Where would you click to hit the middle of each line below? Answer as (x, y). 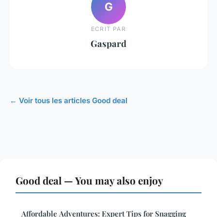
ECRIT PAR (108, 29)
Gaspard (108, 43)
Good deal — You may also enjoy (89, 180)
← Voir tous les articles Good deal (69, 101)
